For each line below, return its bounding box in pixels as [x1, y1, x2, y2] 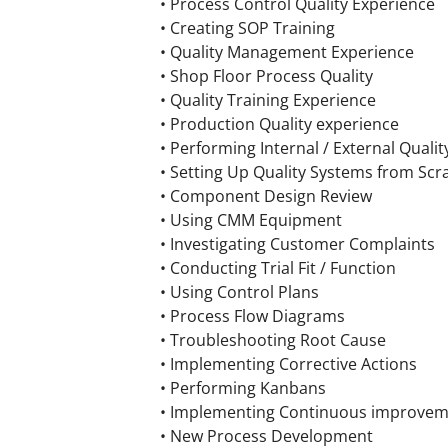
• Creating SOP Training [160, 17, 335, 39]
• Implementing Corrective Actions [160, 353, 417, 375]
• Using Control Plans [160, 281, 319, 303]
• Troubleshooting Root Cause [160, 329, 386, 351]
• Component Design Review [160, 185, 372, 207]
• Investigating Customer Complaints [160, 233, 435, 255]
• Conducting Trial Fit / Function [160, 257, 396, 279]
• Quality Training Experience [160, 89, 376, 111]
